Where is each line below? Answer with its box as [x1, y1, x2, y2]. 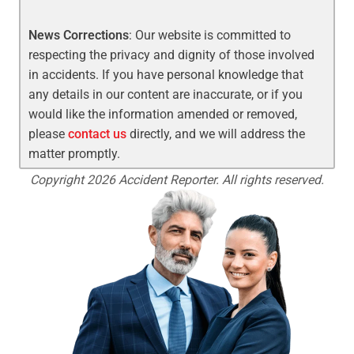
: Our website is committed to [129, 27, 292, 43]
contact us [68, 126, 127, 141]
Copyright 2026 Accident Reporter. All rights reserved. [30, 171, 324, 187]
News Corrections [28, 27, 130, 43]
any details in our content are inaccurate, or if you [28, 86, 303, 102]
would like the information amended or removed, [28, 106, 298, 122]
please [28, 126, 69, 141]
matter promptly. [28, 145, 121, 161]
